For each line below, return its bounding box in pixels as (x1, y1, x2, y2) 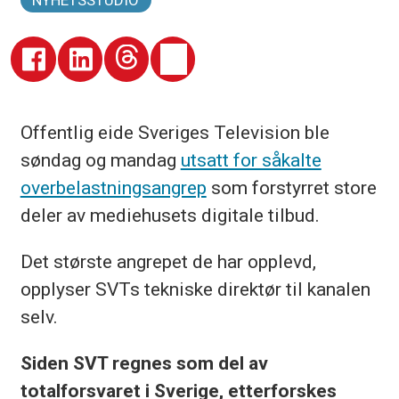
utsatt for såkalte (180, 148, 322, 171)
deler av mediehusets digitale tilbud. (20, 203, 320, 226)
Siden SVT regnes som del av (20, 352, 268, 375)
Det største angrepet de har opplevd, (20, 250, 316, 273)
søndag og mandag (20, 148, 181, 171)
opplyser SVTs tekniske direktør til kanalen (20, 278, 370, 301)
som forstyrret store (206, 175, 377, 199)
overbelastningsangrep (20, 175, 207, 199)
